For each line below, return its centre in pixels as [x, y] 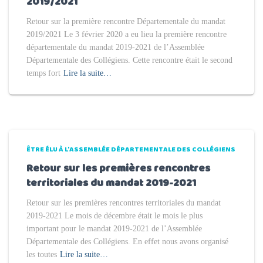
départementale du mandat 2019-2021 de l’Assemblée [115, 47]
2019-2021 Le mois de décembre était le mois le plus [114, 216]
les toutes [42, 254]
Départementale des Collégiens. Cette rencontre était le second [129, 60]
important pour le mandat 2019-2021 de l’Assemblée [114, 229]
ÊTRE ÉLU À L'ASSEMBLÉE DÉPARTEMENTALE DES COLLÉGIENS [131, 150]
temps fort [43, 73]
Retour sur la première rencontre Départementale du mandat [126, 21]
